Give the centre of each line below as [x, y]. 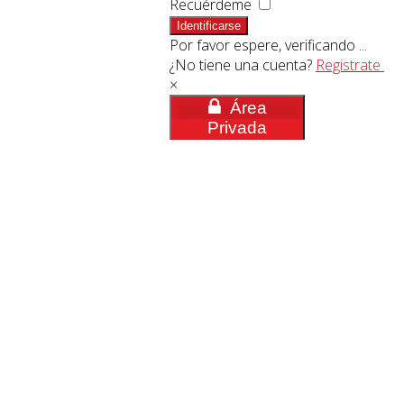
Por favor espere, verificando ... [268, 45]
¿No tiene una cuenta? [243, 65]
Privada [237, 128]
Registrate [350, 65]
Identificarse [209, 26]
